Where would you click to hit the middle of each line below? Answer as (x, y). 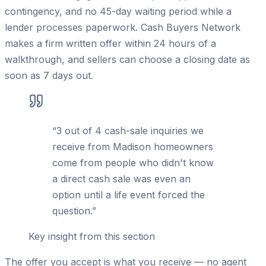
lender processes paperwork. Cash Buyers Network (123, 28)
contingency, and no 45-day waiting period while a (118, 12)
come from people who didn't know (133, 163)
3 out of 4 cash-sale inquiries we (130, 131)
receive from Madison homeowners (133, 147)
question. (72, 211)
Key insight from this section (92, 237)
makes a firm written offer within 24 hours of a (110, 44)
